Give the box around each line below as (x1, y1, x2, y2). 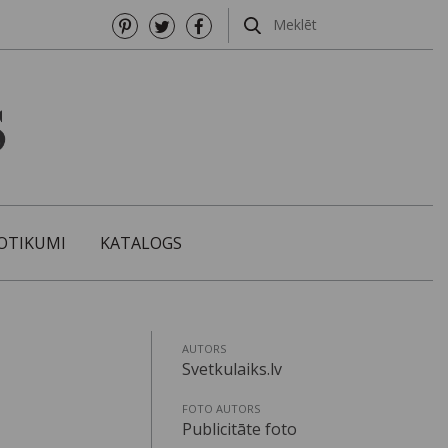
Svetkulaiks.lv (182, 358, 283, 381)
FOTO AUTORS (182, 401, 261, 417)
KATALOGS (100, 232, 182, 255)
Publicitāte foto (182, 418, 298, 441)
